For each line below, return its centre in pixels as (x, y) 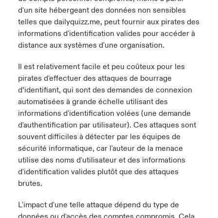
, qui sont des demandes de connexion (125, 90)
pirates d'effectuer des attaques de (79, 78)
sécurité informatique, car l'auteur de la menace (100, 148)
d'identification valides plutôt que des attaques (98, 172)
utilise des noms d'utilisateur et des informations (101, 160)
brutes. (30, 183)
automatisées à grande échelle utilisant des (93, 102)
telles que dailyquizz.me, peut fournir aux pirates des (109, 22)
